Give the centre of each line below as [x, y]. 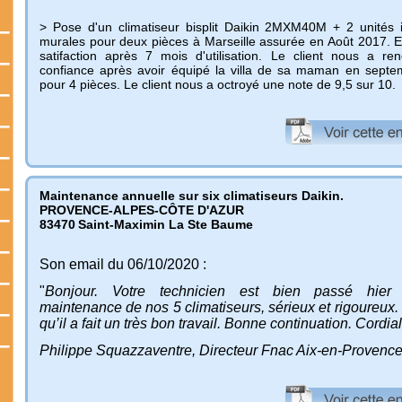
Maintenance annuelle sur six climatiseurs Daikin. [192, 196]
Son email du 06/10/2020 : [123, 264]
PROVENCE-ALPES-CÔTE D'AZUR [142, 210]
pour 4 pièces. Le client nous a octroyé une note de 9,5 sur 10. [218, 84]
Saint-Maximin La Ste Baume [166, 224]
